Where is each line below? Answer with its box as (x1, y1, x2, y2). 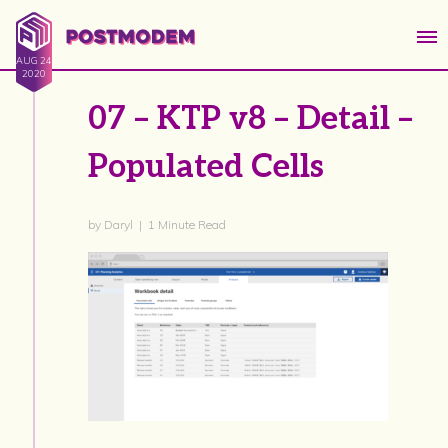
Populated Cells (88, 148, 324, 186)
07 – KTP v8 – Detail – (88, 100, 413, 138)
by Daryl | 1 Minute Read (88, 217, 226, 232)
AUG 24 (15, 55, 52, 66)
